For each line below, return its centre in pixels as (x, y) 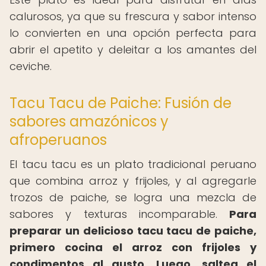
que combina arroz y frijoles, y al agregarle (133, 181)
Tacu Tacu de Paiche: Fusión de (121, 103)
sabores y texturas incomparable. (119, 214)
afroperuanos (58, 140)
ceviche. (31, 66)
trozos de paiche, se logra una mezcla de (133, 197)
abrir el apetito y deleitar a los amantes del (133, 50)
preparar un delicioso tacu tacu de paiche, (133, 231)
